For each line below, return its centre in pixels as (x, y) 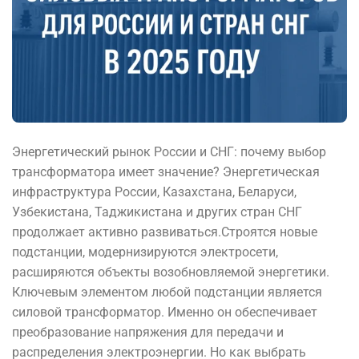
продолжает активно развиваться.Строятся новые (165, 232)
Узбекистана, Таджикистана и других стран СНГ (157, 212)
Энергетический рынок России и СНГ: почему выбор (169, 151)
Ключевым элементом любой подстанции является (167, 292)
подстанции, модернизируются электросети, (145, 252)
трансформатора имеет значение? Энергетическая (166, 171)
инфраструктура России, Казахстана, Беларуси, (154, 192)
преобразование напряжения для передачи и (148, 332)
